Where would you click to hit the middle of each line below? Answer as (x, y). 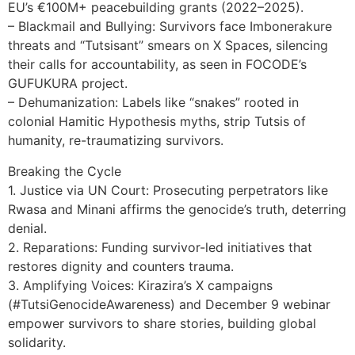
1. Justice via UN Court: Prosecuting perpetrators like (168, 190)
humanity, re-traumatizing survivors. (116, 141)
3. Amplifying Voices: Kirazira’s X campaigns (140, 285)
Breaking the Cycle (65, 171)
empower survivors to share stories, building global (162, 323)
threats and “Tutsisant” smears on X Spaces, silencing (168, 46)
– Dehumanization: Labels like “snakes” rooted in (153, 103)
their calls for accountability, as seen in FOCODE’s (157, 65)
